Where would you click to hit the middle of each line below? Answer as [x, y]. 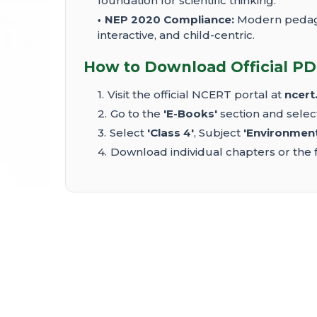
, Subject [219, 133]
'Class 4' [171, 133]
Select [128, 133]
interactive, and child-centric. [176, 35]
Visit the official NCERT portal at [196, 95]
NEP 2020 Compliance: [169, 20]
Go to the [137, 114]
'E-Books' [190, 114]
